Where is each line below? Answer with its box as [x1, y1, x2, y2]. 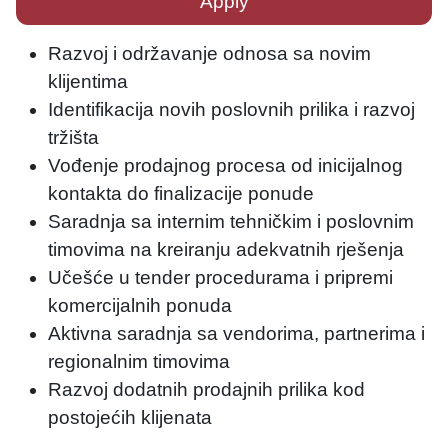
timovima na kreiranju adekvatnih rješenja [48, 239, 404, 260]
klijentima [48, 71, 128, 92]
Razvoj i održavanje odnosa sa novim [48, 43, 371, 64]
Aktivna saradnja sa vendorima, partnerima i [48, 323, 425, 344]
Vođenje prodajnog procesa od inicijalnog [48, 155, 403, 176]
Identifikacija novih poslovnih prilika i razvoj [48, 99, 415, 120]
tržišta [48, 127, 99, 148]
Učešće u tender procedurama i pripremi [48, 267, 393, 288]
